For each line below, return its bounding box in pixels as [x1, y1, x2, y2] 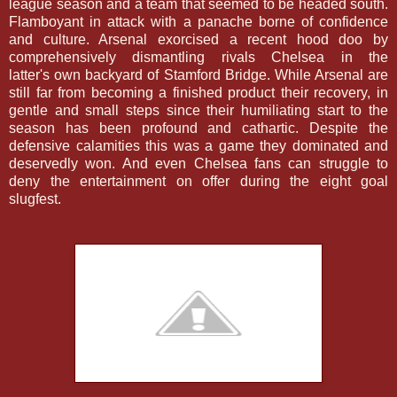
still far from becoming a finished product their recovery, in [9, 84, 388, 100]
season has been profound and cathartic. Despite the [9, 120, 388, 136]
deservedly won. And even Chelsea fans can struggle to [9, 155, 388, 171]
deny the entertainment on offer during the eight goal [9, 173, 388, 189]
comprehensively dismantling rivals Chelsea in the [9, 49, 388, 65]
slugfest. [9, 191, 61, 206]
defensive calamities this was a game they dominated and [9, 137, 388, 153]
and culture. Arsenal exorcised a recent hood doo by [9, 31, 388, 47]
